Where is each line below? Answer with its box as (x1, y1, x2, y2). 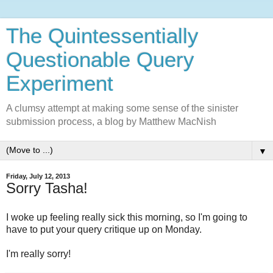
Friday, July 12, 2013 (6, 172, 70, 180)
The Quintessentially (6, 24, 199, 48)
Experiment (6, 72, 113, 95)
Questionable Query (6, 48, 194, 71)
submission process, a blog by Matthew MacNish (6, 116, 216, 127)
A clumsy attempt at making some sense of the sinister (6, 103, 238, 113)
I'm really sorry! (6, 248, 71, 259)
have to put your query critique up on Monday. (6, 224, 202, 235)
